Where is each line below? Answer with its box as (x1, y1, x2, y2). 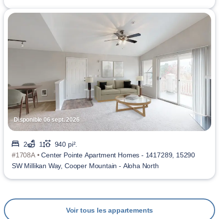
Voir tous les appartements (66, 206, 153, 214)
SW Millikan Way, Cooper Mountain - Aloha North (12, 162, 159, 170)
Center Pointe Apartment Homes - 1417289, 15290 (41, 151, 196, 159)
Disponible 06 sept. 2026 (14, 116, 80, 123)
